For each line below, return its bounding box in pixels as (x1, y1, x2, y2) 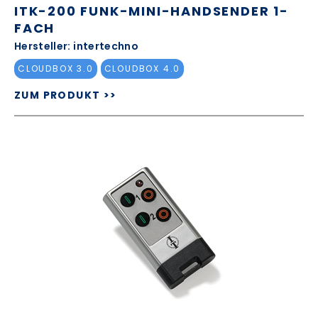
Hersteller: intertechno (14, 38, 139, 53)
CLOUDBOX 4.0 (104, 62, 181, 75)
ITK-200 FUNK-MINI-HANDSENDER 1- (14, 1, 289, 20)
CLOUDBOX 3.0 (18, 62, 94, 75)
